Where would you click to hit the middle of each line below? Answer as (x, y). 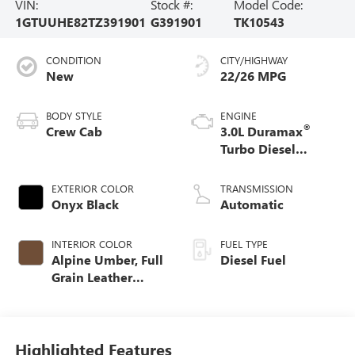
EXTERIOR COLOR (92, 188)
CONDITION (73, 59)
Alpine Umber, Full (107, 259)
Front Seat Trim (97, 294)
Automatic (252, 204)
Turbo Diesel (258, 148)
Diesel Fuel (253, 259)
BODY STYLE (74, 115)
